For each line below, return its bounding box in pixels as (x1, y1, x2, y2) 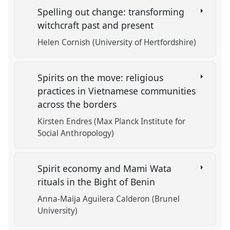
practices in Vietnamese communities (37, 84, 196, 97)
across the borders (37, 98, 120, 110)
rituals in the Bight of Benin (37, 175, 158, 188)
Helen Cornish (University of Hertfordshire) (37, 37, 197, 48)
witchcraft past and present (37, 19, 157, 32)
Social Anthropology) (37, 128, 114, 139)
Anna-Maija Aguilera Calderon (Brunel (37, 193, 180, 204)
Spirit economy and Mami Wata (37, 162, 172, 175)
